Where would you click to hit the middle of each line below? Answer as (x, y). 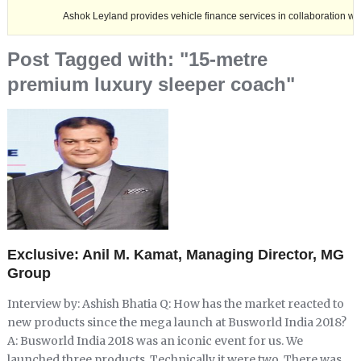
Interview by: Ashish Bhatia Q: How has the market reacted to (175, 304)
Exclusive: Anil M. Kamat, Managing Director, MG (175, 255)
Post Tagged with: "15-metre (137, 60)
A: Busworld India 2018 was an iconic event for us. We (155, 341)
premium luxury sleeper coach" (151, 85)
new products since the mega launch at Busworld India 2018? (176, 323)
